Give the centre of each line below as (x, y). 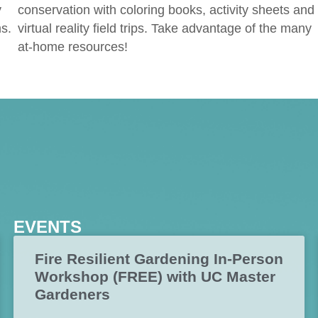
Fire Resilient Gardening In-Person (159, 259)
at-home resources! (73, 46)
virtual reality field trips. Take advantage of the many (165, 28)
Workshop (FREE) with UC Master (155, 277)
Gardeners (72, 295)
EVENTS (48, 227)
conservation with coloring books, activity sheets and (166, 10)
